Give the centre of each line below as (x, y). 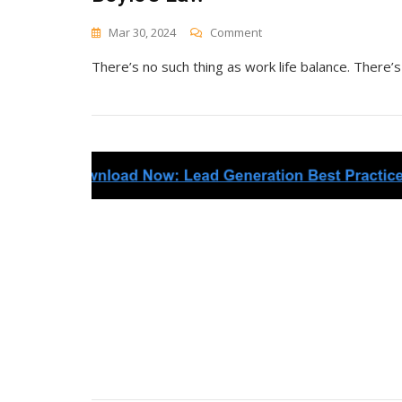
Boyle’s (280, 49)
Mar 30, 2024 (142, 32)
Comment (236, 32)
